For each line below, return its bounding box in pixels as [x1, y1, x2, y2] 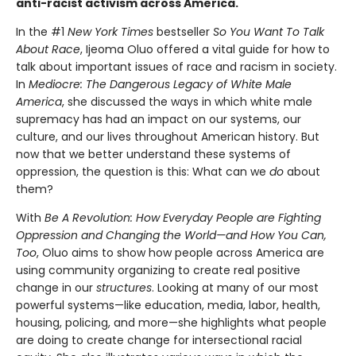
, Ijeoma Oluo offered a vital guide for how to [80, 41, 330, 57]
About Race [16, 41, 80, 57]
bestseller [157, 23, 213, 40]
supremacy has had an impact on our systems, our [16, 110, 301, 127]
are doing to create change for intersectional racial [16, 331, 302, 348]
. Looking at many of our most [152, 279, 319, 296]
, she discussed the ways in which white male [62, 93, 312, 110]
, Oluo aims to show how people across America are [37, 244, 324, 261]
